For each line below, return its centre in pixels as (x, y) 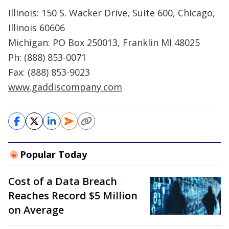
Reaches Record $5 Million (73, 196)
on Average (36, 210)
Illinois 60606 (37, 28)
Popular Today (53, 154)
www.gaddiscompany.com (65, 87)
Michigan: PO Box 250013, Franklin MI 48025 (104, 42)
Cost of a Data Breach (63, 181)
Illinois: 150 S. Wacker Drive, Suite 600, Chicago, (112, 13)
